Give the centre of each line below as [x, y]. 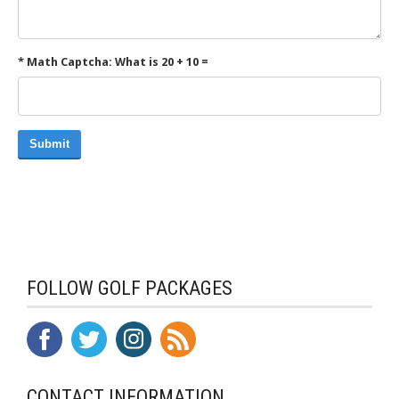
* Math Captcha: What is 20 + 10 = [113, 62]
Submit [49, 144]
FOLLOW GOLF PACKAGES [130, 289]
